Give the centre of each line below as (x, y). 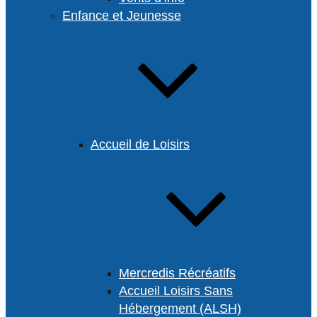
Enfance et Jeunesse (122, 16)
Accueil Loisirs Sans (176, 291)
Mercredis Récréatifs (177, 273)
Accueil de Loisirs (140, 144)
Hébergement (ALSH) (180, 309)
